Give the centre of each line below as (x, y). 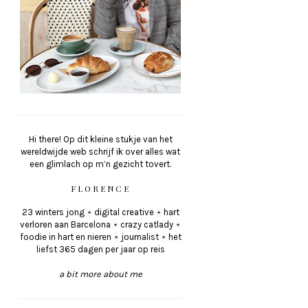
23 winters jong (54, 212)
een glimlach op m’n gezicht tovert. (100, 164)
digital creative (124, 212)
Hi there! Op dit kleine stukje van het (100, 140)
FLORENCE (100, 189)
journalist (140, 237)
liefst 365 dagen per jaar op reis (100, 250)
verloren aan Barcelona (66, 225)
